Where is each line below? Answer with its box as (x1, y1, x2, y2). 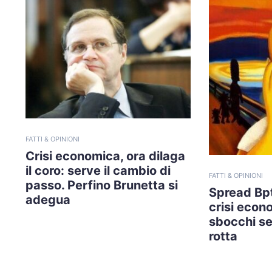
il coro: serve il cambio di (25, 163, 171, 178)
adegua (25, 192, 70, 207)
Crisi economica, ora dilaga (25, 148, 185, 163)
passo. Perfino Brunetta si (25, 177, 178, 192)
